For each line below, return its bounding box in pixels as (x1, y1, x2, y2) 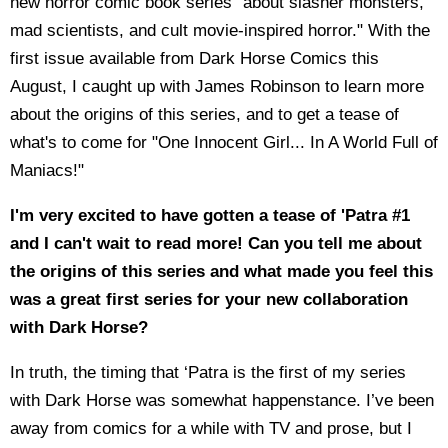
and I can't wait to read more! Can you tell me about (10, 233, 422, 253)
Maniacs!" (10, 160, 84, 180)
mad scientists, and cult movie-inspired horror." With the (10, 20, 430, 40)
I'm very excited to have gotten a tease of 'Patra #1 (10, 205, 410, 225)
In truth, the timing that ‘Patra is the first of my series (10, 362, 406, 382)
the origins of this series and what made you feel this (10, 261, 433, 281)
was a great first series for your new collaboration (10, 289, 408, 309)
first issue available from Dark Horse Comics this (10, 48, 379, 68)
